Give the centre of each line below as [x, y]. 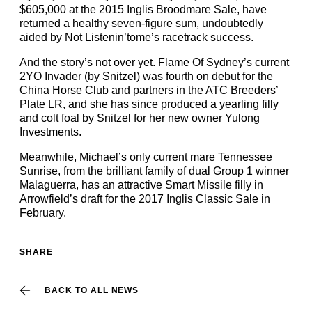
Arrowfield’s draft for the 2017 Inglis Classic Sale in [145, 199]
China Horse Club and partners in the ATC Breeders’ [149, 90]
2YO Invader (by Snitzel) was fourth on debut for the [146, 76]
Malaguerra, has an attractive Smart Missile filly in [141, 185]
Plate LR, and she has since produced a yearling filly [149, 104]
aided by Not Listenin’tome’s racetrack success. [136, 37]
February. [43, 213]
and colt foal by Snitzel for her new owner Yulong [140, 118]
